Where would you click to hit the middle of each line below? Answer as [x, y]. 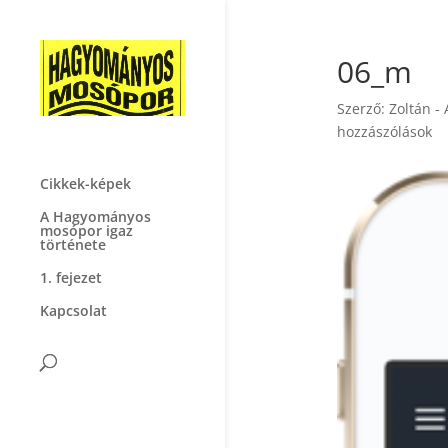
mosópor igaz [86, 230]
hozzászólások [384, 131]
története [73, 244]
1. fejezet [71, 277]
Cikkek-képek [85, 183]
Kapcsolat [73, 310]
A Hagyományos [95, 216]
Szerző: [362, 108]
